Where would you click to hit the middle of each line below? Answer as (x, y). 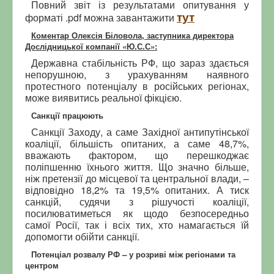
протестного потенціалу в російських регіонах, (137, 86)
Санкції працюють (67, 115)
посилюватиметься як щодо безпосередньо (137, 213)
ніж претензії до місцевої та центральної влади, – (137, 178)
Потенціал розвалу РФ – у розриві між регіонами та (133, 254)
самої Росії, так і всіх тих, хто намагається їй (137, 224)
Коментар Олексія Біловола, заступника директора (132, 35)
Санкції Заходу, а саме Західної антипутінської (140, 131)
